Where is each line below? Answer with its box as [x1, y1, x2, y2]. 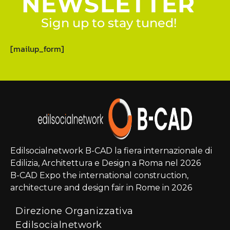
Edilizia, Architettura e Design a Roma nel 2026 [10, 158, 201, 168]
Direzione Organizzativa [15, 205, 133, 217]
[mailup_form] [10, 43, 64, 55]
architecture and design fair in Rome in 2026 [10, 183, 192, 193]
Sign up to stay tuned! [41, 15, 177, 31]
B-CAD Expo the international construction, [10, 170, 188, 181]
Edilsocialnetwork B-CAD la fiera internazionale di [10, 146, 212, 156]
